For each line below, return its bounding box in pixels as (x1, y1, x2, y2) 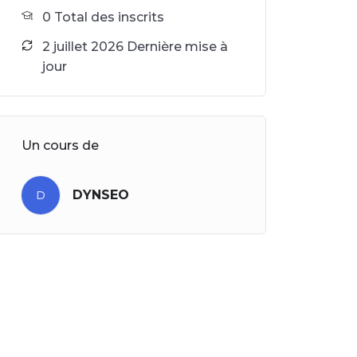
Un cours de (22, 138, 99, 154)
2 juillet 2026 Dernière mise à (42, 39, 228, 55)
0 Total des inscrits (42, 10, 164, 25)
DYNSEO (73, 187, 129, 203)
